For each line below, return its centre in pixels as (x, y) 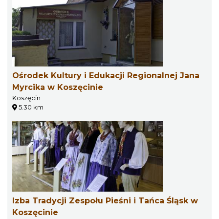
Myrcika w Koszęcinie (58, 87)
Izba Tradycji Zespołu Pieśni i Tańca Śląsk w (105, 201)
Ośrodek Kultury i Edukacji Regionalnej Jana (106, 76)
